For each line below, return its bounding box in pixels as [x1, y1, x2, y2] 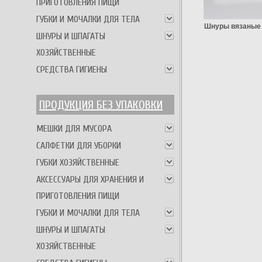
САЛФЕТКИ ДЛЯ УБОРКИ [36, 140, 121, 151]
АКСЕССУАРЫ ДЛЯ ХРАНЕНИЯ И [36, 174, 144, 185]
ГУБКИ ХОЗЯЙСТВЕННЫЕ [36, 157, 119, 168]
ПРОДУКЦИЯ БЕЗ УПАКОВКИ [39, 98, 163, 112]
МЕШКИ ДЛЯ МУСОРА [36, 123, 112, 134]
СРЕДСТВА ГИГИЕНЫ [36, 64, 107, 75]
